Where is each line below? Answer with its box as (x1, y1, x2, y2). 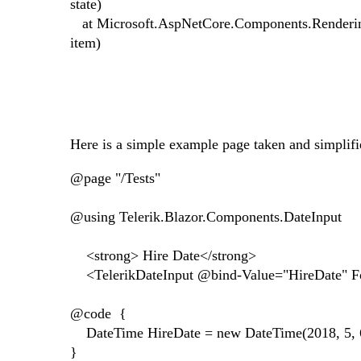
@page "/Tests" (70, 170, 160, 187)
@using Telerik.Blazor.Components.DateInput (70, 209, 342, 226)
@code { (70, 305, 127, 322)
